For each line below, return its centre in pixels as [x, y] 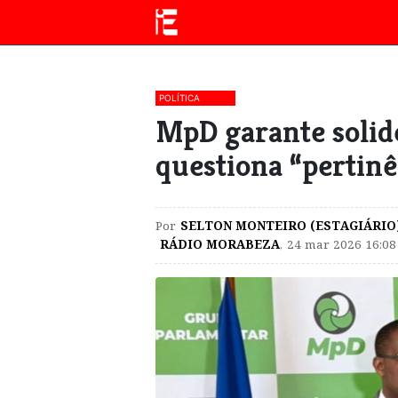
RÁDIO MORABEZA [220, 244]
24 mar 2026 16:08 [342, 244]
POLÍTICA [179, 98]
